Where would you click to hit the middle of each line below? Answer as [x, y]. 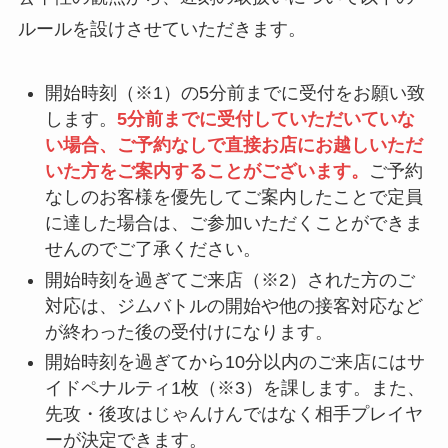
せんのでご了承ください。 [152, 249]
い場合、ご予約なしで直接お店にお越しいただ [233, 145]
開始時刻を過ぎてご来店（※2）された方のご [229, 279]
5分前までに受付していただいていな [265, 119]
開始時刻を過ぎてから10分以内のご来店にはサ [234, 362]
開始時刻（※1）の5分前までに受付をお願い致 [234, 93]
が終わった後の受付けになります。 [188, 331]
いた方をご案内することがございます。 [206, 171]
